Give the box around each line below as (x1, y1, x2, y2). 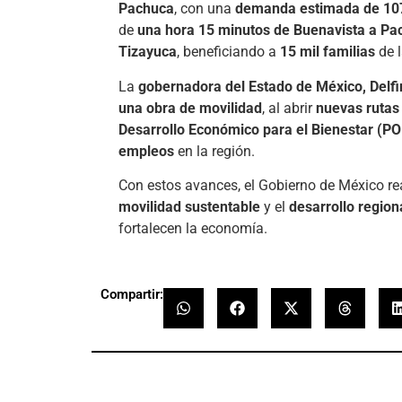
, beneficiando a (177, 43, 280, 61)
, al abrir (262, 99, 316, 117)
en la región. (174, 142, 255, 160)
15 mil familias (280, 43, 375, 61)
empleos (118, 142, 174, 160)
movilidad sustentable (118, 197, 260, 215)
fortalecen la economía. (118, 219, 267, 237)
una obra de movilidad (118, 99, 262, 117)
